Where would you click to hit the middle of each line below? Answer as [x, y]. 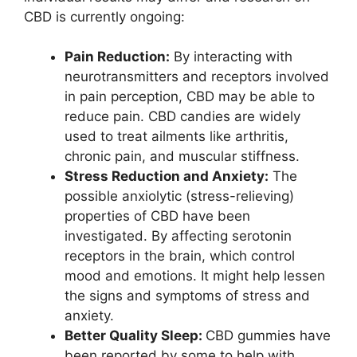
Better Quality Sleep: [135, 335]
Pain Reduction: [117, 57]
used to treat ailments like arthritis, [177, 136]
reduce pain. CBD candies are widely [182, 116]
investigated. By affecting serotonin [178, 236]
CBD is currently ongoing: [104, 16]
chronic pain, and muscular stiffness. [182, 156]
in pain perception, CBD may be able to [190, 96]
